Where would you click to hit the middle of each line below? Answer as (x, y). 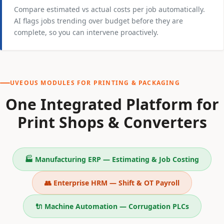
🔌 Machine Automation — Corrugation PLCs (112, 206)
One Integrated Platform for (112, 104)
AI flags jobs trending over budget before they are (98, 20)
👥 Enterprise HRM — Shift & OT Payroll (112, 182)
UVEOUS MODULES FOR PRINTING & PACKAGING (95, 82)
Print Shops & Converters (112, 122)
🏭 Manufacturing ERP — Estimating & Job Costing (112, 159)
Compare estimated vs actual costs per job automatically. (109, 9)
